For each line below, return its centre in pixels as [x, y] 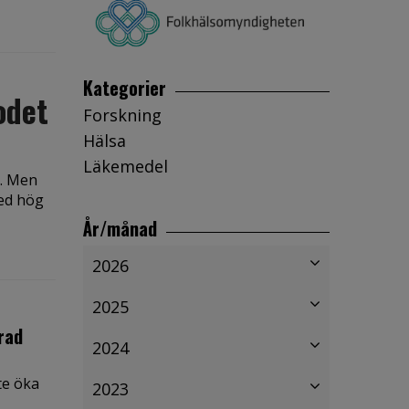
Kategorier [125, 87]
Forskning [122, 115]
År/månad [120, 228]
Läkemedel [126, 166]
